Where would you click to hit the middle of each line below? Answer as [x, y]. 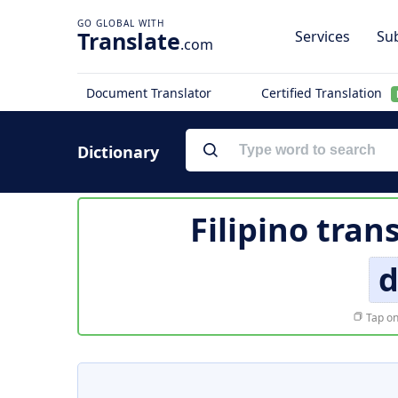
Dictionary [118, 152]
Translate [129, 41]
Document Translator [149, 93]
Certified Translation [323, 93]
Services [322, 36]
